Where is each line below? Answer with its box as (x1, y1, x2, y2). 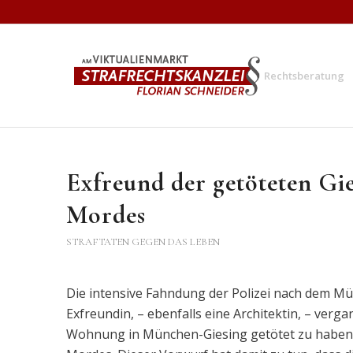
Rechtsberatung (264, 69, 345, 83)
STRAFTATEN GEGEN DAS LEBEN (65, 236, 220, 248)
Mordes (65, 199, 146, 230)
